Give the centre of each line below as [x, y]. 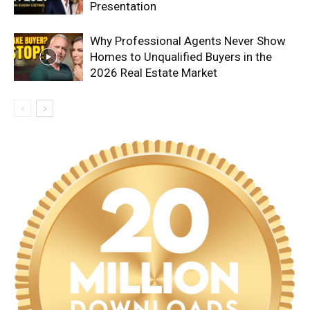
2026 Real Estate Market [154, 73]
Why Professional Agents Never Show [188, 41]
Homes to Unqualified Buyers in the [181, 57]
